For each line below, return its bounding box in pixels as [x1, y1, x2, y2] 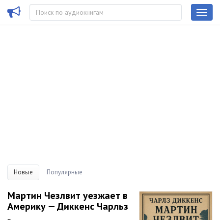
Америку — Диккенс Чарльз [7, 200, 128, 213]
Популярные [47, 168, 82, 176]
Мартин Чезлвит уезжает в [7, 189, 128, 202]
